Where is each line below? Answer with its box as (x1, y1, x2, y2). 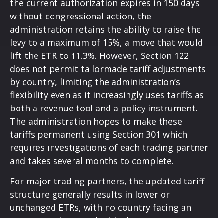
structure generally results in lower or (10, 188, 170, 200)
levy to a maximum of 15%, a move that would (10, 36, 203, 48)
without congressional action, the (10, 10, 151, 22)
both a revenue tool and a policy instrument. (10, 102, 198, 114)
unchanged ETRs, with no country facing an (10, 201, 191, 213)
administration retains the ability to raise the (10, 23, 201, 35)
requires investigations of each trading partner (10, 141, 208, 153)
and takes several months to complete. (10, 154, 174, 166)
